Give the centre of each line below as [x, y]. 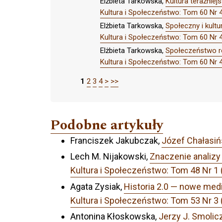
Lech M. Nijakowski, [110, 157]
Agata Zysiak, [97, 186]
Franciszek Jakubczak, [116, 140]
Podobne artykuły [107, 125]
